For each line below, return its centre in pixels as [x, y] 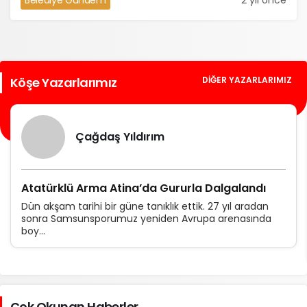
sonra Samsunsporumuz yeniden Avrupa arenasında [146, 219]
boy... [33, 231]
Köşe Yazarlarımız [64, 83]
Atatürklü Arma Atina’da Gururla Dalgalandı [144, 188]
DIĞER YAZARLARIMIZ [247, 80]
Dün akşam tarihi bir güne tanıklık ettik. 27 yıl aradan [145, 206]
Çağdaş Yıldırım [120, 137]
